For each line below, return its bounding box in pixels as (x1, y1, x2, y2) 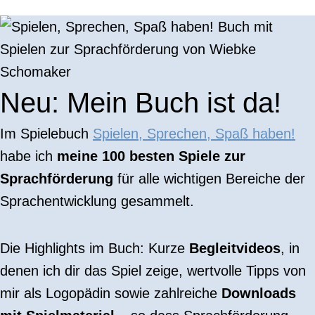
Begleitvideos (189, 240, 281, 256)
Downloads (221, 285, 296, 301)
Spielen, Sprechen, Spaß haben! (93, 126, 295, 141)
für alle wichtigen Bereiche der (113, 171, 305, 186)
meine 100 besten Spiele (57, 148, 220, 164)
